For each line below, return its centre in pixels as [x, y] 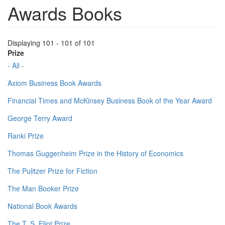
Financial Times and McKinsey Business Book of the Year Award [110, 101]
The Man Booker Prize [43, 189]
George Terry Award [40, 118]
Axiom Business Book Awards [54, 83]
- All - [16, 66]
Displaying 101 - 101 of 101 [51, 43]
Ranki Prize [26, 136]
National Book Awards [42, 206]
